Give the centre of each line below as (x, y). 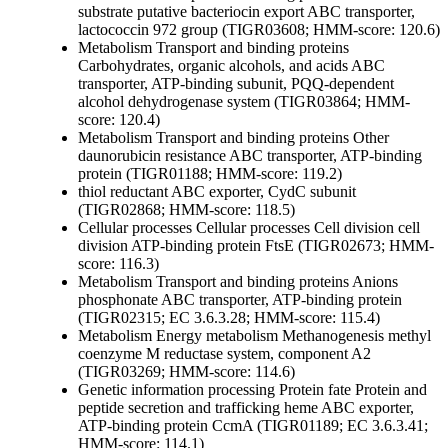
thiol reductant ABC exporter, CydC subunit (217, 192)
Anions (373, 282)
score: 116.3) (118, 264)
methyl (407, 336)
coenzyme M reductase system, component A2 (224, 354)
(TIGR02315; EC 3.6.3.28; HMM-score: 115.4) (229, 318)
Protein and (389, 390)
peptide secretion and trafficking (179, 408)
